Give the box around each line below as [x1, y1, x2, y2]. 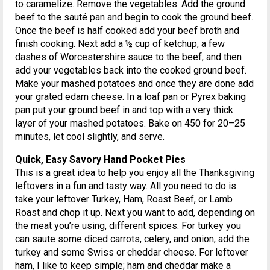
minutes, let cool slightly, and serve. [15, 130, 165, 142]
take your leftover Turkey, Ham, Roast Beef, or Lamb [15, 193, 233, 205]
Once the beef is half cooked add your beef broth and [15, 24, 239, 36]
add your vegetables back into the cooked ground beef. [15, 64, 246, 76]
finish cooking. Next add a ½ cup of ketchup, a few [15, 37, 225, 49]
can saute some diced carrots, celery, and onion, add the [15, 233, 250, 245]
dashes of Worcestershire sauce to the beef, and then [15, 51, 242, 63]
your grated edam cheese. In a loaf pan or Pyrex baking [15, 90, 246, 102]
